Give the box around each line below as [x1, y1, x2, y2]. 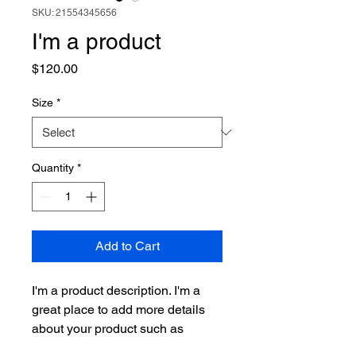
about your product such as [32, 321, 187, 336]
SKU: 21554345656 [32, 7, 117, 18]
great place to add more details [32, 302, 208, 317]
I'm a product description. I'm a [32, 283, 203, 298]
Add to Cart [95, 238, 160, 253]
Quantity [32, 161, 74, 174]
